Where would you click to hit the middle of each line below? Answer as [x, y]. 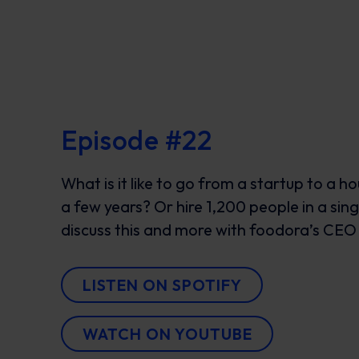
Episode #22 [137, 139]
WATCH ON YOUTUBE [167, 333]
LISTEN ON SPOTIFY [162, 284]
